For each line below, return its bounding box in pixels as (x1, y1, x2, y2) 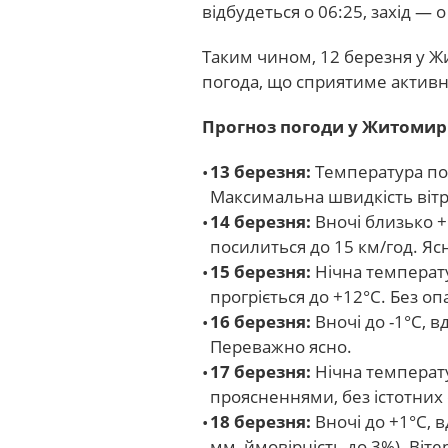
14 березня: (210, 210, 311, 233)
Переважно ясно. (210, 335, 352, 358)
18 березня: (210, 410, 311, 433)
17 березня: (210, 360, 311, 383)
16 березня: (210, 310, 311, 333)
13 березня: (210, 160, 311, 183)
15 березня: (210, 260, 311, 283)
